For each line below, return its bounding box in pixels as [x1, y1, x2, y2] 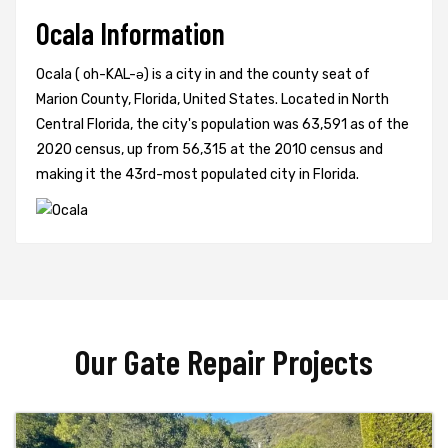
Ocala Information [36, 15, 225, 52]
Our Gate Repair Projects [75, 340, 373, 383]
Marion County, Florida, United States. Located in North [36, 91, 389, 109]
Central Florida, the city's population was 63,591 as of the [36, 116, 409, 134]
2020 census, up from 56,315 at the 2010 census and [36, 141, 383, 159]
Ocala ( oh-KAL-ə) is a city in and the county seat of [36, 66, 370, 84]
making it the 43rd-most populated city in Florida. [36, 166, 359, 184]
